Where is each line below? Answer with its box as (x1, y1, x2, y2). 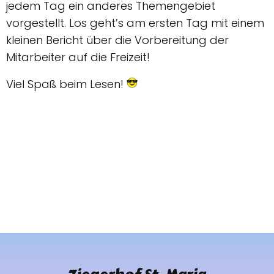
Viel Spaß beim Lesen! (6, 76, 127, 92)
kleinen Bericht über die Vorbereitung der (6, 32, 229, 48)
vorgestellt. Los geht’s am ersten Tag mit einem (6, 15, 264, 31)
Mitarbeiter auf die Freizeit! (6, 49, 150, 65)
